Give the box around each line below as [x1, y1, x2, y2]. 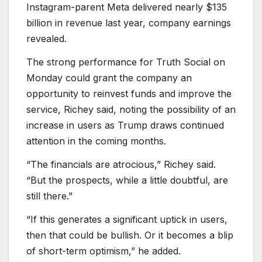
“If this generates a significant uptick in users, [26, 213, 227, 225]
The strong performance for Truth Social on [26, 56, 225, 68]
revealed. [26, 33, 67, 45]
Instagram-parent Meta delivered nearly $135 [26, 1, 227, 13]
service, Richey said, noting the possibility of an [26, 104, 236, 116]
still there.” [26, 189, 73, 202]
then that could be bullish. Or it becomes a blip [26, 229, 233, 241]
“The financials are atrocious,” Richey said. [26, 158, 216, 170]
